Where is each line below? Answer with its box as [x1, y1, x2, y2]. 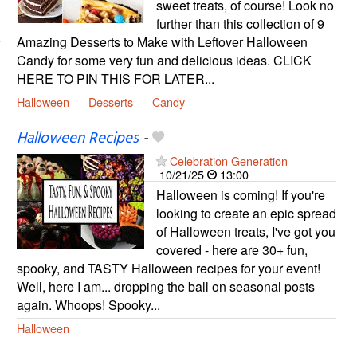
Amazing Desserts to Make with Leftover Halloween [16, 32, 308, 51]
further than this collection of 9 [155, 14, 324, 33]
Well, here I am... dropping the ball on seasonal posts [16, 277, 315, 296]
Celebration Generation [169, 152, 288, 170]
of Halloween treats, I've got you [155, 222, 335, 241]
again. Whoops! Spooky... [16, 296, 160, 315]
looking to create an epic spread [155, 204, 336, 223]
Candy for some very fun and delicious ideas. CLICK [16, 50, 312, 69]
